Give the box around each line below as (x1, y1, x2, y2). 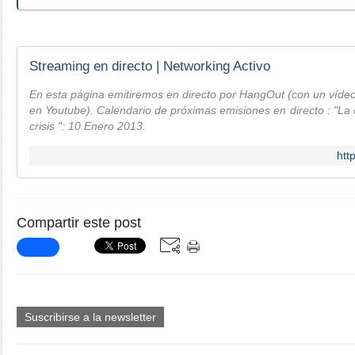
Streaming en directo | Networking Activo (29, 59, 270, 74)
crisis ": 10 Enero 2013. (29, 120, 146, 132)
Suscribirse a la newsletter (25, 311, 156, 323)
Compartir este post (17, 215, 141, 231)
